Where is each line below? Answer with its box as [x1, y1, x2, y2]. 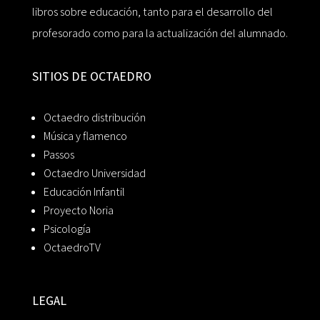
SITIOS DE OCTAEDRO [31, 67, 151, 84]
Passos [43, 146, 74, 162]
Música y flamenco [43, 128, 127, 144]
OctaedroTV [43, 239, 101, 255]
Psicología [43, 221, 91, 236]
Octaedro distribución [43, 109, 146, 125]
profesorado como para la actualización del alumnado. [31, 25, 288, 41]
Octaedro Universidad [43, 165, 146, 181]
